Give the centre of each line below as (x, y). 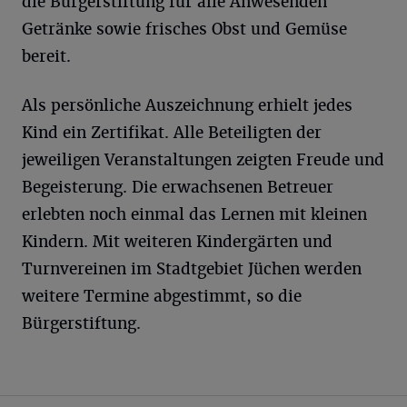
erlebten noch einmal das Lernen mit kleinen (194, 214)
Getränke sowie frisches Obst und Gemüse (184, 29)
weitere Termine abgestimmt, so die (162, 296)
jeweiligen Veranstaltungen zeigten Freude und (203, 160)
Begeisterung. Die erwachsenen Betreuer (178, 187)
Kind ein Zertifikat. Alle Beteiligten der (172, 133)
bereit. (46, 56)
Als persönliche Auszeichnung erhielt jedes (187, 105)
